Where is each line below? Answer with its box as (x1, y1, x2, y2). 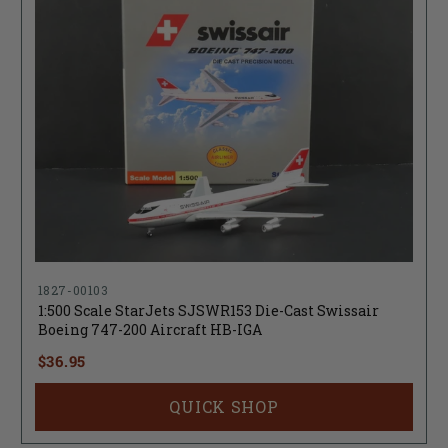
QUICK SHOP (169, 395, 279, 417)
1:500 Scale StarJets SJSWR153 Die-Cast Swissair (37, 300, 379, 320)
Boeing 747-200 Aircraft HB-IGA (37, 319, 262, 339)
